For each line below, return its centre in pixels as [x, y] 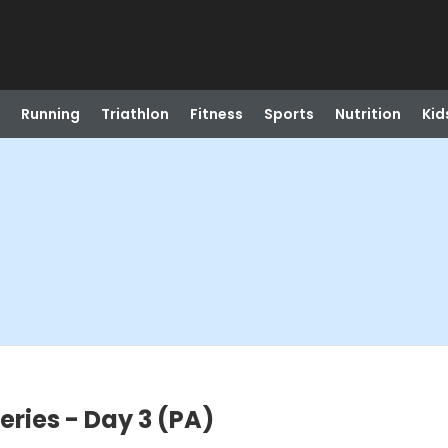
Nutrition [367, 114]
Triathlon [134, 114]
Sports [288, 114]
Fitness [216, 114]
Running [50, 114]
